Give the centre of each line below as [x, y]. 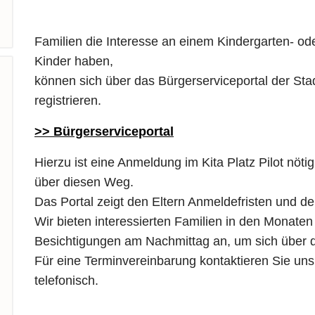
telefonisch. [66, 281]
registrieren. [70, 101]
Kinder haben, [74, 61]
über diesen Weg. [84, 182]
